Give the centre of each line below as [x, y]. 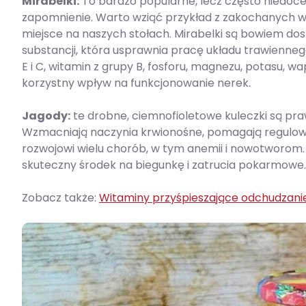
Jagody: [46, 115]
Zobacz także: [60, 197]
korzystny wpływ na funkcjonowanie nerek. [136, 83]
